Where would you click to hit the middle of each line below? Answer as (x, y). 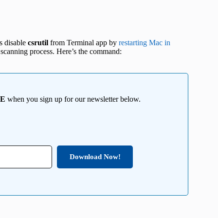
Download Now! (95, 156)
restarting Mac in (145, 42)
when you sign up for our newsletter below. (73, 99)
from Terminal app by (83, 42)
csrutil (38, 42)
